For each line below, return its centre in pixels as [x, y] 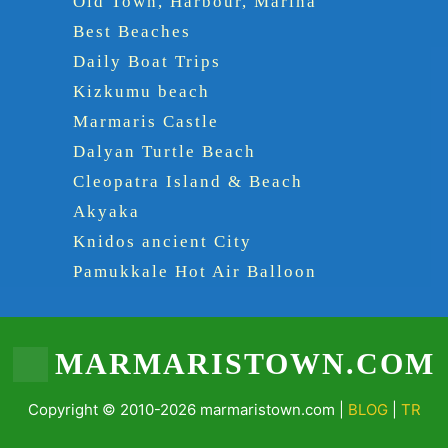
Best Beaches [132, 31]
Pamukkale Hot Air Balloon [195, 271]
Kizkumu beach [142, 91]
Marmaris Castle [146, 121]
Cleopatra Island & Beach [188, 181]
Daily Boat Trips [147, 61]
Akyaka [107, 211]
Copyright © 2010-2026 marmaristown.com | [187, 409]
